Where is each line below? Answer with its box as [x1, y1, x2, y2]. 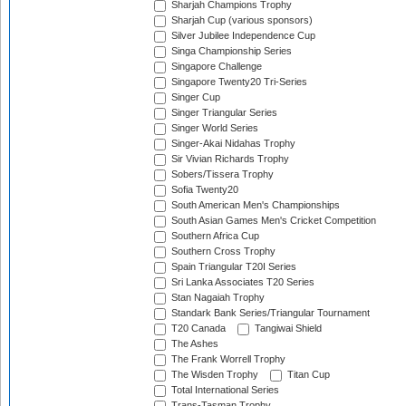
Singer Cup [169, 92, 220, 103]
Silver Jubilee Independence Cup [169, 30, 315, 42]
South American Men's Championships [169, 199, 340, 211]
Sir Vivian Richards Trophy [169, 153, 289, 165]
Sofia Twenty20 [169, 184, 238, 196]
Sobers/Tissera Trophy [169, 169, 274, 180]
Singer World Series [169, 122, 258, 134]
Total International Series [169, 384, 279, 396]
